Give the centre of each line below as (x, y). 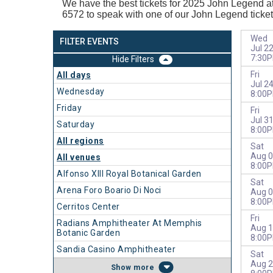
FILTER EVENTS (89, 41)
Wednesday (81, 91)
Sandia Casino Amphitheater (116, 249)
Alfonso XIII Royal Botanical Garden (129, 174)
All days (74, 75)
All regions (80, 141)
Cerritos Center (88, 207)
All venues (79, 157)
